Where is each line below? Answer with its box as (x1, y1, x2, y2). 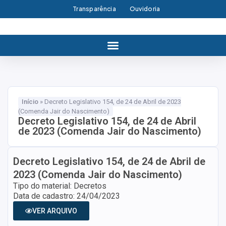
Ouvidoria (129, 5, 160, 13)
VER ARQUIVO (32, 207, 77, 215)
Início (22, 98, 38, 105)
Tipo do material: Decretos (13, 181, 106, 191)
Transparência (72, 5, 116, 13)
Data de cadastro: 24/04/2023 (13, 191, 120, 201)
